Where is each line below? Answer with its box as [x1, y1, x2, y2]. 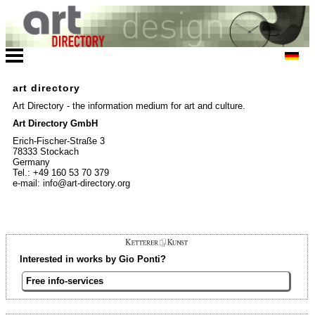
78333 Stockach [13, 146, 79, 157]
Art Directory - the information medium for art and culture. [13, 101, 245, 112]
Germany [13, 157, 50, 168]
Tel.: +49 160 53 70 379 [13, 167, 109, 179]
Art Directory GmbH [13, 118, 98, 129]
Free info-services [26, 275, 104, 286]
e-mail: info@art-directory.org [13, 178, 130, 189]
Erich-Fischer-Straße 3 [13, 136, 105, 147]
